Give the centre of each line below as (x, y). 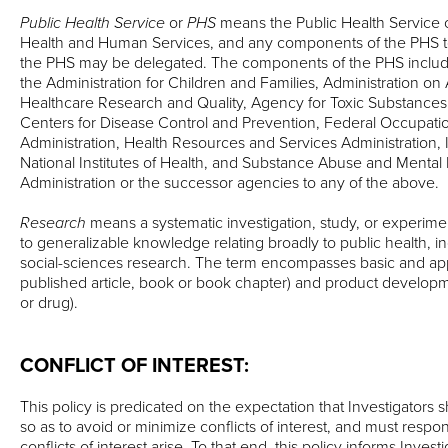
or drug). (49, 302)
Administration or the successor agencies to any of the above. (229, 182)
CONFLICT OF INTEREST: (134, 365)
